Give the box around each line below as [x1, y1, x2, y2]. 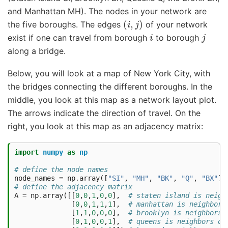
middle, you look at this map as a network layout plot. [8, 95, 216, 105]
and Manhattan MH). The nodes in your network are [8, 6, 207, 17]
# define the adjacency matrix [14, 182, 132, 191]
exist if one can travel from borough [8, 33, 150, 43]
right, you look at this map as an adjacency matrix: [8, 121, 203, 132]
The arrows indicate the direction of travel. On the [8, 108, 201, 119]
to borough [153, 33, 202, 43]
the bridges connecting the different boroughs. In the [8, 81, 212, 92]
